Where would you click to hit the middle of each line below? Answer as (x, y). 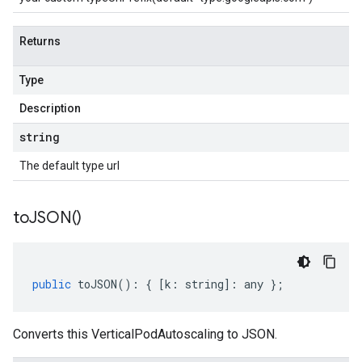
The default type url (69, 166)
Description (50, 108)
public (52, 284)
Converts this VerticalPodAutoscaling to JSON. (145, 334)
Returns (40, 41)
